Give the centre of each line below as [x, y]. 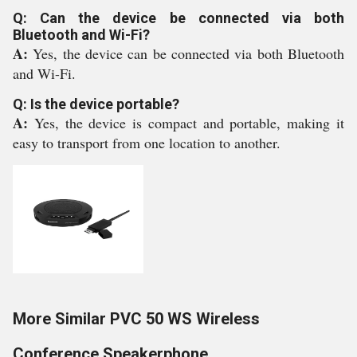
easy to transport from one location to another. [147, 143]
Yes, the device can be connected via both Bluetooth [189, 53]
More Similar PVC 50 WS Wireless [136, 319]
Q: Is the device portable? [96, 104]
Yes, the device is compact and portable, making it [189, 123]
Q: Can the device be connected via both [178, 18]
